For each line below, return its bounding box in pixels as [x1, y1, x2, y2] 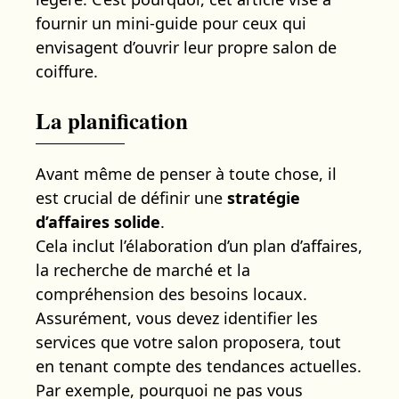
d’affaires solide [36, 210, 160, 232]
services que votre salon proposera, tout [36, 330, 341, 353]
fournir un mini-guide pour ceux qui [36, 12, 306, 34]
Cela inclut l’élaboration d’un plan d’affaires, [36, 234, 362, 256]
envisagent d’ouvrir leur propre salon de [36, 36, 337, 58]
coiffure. [36, 60, 98, 82]
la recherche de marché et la [36, 258, 250, 281]
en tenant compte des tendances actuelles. [36, 354, 362, 377]
